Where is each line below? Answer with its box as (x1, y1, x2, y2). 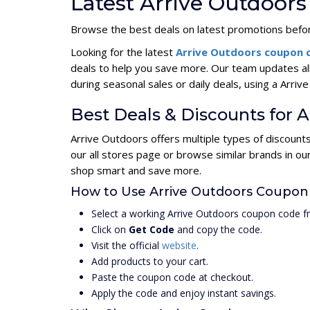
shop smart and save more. (71, 163, 201, 177)
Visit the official (91, 239, 162, 252)
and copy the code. (174, 223, 262, 236)
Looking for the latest (71, 45, 176, 59)
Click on (91, 223, 129, 236)
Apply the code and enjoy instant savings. (91, 286, 276, 300)
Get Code (129, 223, 174, 236)
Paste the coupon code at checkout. (91, 271, 253, 284)
